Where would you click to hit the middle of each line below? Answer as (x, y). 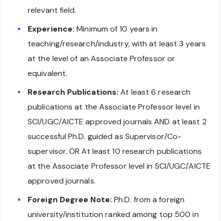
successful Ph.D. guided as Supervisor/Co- (105, 137)
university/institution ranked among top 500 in (113, 215)
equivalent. (48, 74)
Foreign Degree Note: (70, 200)
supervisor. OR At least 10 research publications (115, 151)
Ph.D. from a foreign (148, 200)
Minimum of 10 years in (116, 29)
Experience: (51, 29)
